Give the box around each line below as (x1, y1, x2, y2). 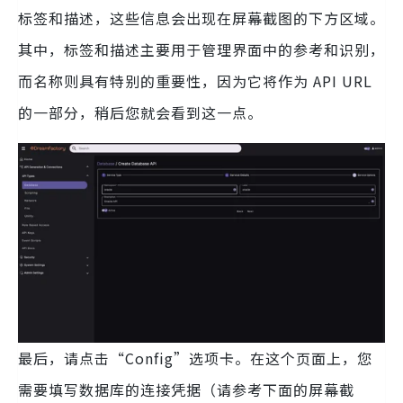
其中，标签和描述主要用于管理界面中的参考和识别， (18, 38, 385, 60)
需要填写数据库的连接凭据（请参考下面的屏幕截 (18, 378, 354, 400)
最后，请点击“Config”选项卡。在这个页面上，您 (18, 346, 372, 369)
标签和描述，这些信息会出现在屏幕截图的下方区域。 (18, 6, 385, 29)
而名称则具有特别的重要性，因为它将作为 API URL (18, 69, 372, 92)
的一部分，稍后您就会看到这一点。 (18, 101, 263, 123)
